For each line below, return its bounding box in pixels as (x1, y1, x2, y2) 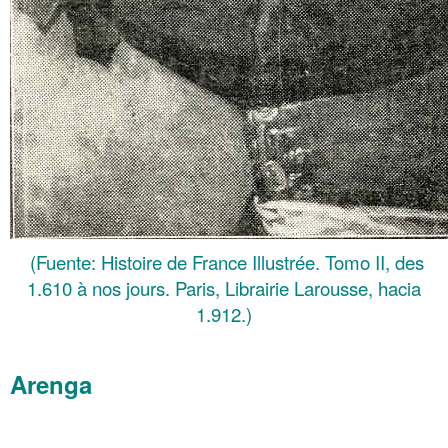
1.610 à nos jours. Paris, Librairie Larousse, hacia (27, 274, 421, 301)
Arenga (10, 366, 92, 401)
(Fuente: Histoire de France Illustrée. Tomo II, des (24, 248, 424, 275)
